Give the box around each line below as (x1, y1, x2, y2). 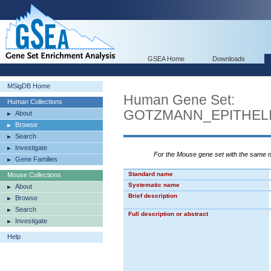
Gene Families (15, 155, 57, 163)
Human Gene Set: (123, 92, 235, 108)
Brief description (128, 192, 177, 199)
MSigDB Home (7, 82, 50, 90)
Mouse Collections (7, 171, 61, 178)
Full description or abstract (128, 211, 208, 217)
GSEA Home (148, 55, 184, 62)
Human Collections (7, 98, 62, 105)
